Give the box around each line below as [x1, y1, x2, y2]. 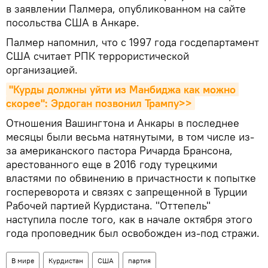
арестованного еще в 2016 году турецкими [6, 157, 217, 171]
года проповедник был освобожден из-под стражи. [6, 226, 260, 240]
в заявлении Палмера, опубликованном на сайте [6, 1, 246, 16]
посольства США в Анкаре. [6, 15, 139, 29]
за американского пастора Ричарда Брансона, [6, 143, 233, 157]
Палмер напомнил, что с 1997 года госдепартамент [6, 35, 259, 49]
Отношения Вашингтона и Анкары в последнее [6, 115, 239, 130]
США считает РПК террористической [6, 48, 189, 63]
